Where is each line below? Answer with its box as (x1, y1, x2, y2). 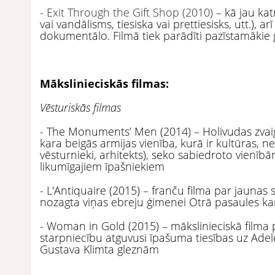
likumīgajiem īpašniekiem (40, 158, 165, 174)
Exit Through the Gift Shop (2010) (47, 4, 213, 20)
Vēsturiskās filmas (40, 99, 121, 115)
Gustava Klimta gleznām (40, 241, 159, 257)
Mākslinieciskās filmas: (40, 76, 169, 91)
